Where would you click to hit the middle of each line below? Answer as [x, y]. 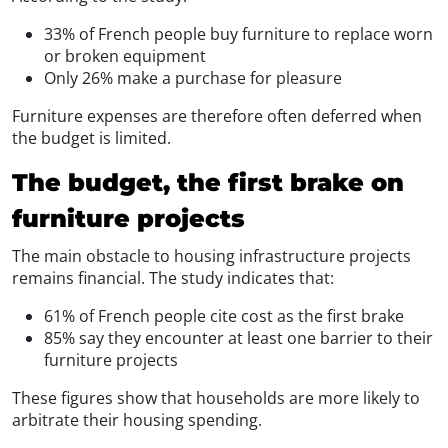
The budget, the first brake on [208, 182]
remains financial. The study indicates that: [173, 277]
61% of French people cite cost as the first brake [224, 315]
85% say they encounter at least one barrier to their [238, 337]
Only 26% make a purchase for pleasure [193, 77]
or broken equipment [125, 55]
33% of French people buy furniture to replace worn [238, 33]
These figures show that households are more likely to [216, 397]
